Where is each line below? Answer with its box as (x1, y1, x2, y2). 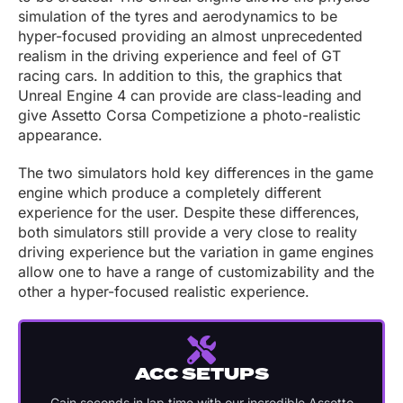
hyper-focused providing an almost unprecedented (18, 27, 363, 46)
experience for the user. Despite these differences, (18, 203, 360, 222)
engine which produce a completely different (18, 184, 321, 202)
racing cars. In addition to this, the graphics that (18, 67, 342, 85)
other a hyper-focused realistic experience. (18, 282, 314, 301)
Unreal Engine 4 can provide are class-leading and (18, 86, 362, 105)
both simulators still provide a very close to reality (18, 223, 357, 242)
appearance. (18, 126, 107, 145)
